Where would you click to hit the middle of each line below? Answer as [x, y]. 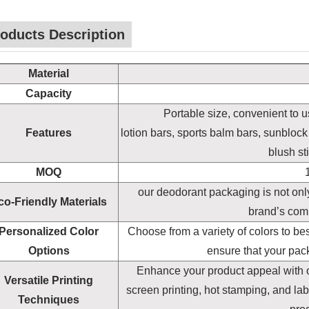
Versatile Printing [49, 281]
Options [49, 251]
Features [49, 133]
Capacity [49, 94]
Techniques [49, 300]
